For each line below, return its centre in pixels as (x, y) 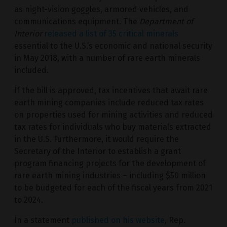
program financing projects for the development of (110, 163)
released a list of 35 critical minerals (111, 33)
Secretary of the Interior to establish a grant (98, 151)
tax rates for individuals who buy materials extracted (113, 127)
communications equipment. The (77, 21)
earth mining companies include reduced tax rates (109, 102)
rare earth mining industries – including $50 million (110, 175)
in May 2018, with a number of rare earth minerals (107, 58)
